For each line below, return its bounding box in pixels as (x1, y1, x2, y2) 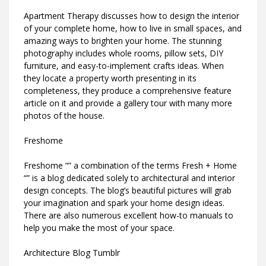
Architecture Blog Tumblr (24, 246, 120, 258)
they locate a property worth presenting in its (24, 72, 197, 84)
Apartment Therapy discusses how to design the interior (24, 9, 239, 21)
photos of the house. (24, 109, 104, 121)
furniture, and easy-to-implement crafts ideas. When (24, 59, 224, 71)
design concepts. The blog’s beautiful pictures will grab (24, 184, 232, 196)
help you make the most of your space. (24, 221, 175, 233)
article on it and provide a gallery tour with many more (24, 97, 232, 109)
